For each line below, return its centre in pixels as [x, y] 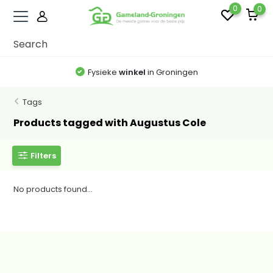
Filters [44, 155]
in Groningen [172, 72]
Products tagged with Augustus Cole [110, 123]
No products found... [53, 189]
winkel [132, 72]
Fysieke [103, 72]
